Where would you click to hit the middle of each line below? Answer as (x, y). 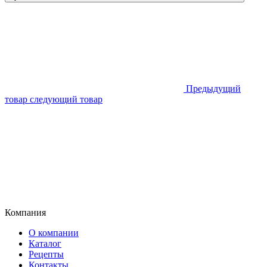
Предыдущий (212, 89)
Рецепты (46, 254)
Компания (25, 213)
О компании (54, 233)
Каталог (45, 244)
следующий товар (66, 100)
